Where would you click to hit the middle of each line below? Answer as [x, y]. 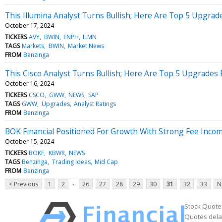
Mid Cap [106, 162]
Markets [33, 46]
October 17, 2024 [29, 25]
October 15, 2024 [29, 141]
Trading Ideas [71, 162]
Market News [86, 46]
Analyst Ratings [95, 104]
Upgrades [55, 104]
